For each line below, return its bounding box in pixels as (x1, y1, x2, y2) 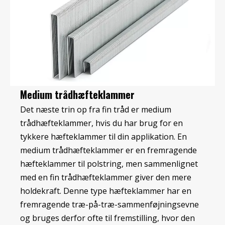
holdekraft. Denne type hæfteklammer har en (20, 185, 191, 197)
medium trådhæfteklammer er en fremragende (20, 145, 197, 156)
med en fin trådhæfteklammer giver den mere (20, 172, 191, 183)
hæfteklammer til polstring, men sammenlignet (20, 158, 198, 170)
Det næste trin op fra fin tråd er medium (20, 104, 171, 116)
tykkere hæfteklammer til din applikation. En (20, 131, 187, 143)
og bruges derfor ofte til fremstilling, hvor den (20, 212, 195, 224)
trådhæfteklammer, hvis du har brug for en (20, 118, 183, 129)
